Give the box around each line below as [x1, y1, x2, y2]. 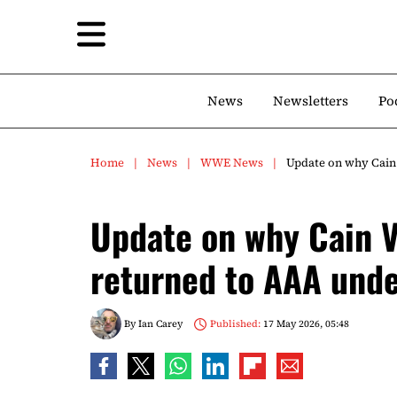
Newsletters [273, 91, 348, 110]
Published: [209, 316, 261, 331]
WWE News [200, 155, 263, 170]
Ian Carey [138, 316, 183, 331]
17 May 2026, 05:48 [260, 316, 349, 331]
